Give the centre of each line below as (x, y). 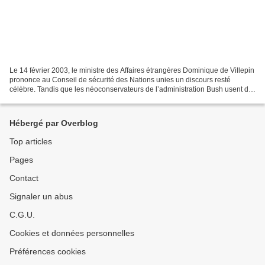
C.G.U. (22, 215)
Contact (24, 178)
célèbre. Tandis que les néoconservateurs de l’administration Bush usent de (131, 89)
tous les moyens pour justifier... (59, 98)
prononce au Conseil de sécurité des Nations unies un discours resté (120, 80)
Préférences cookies (48, 251)
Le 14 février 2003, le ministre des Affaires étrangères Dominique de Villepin (132, 70)
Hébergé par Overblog (54, 123)
